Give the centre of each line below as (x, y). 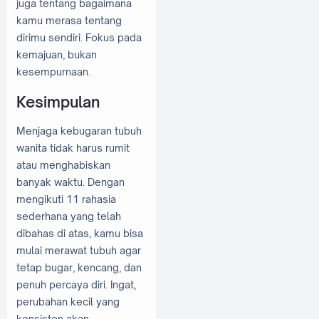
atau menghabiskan (63, 165)
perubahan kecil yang (68, 302)
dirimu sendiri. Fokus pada (79, 38)
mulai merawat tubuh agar (79, 251)
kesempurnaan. (53, 72)
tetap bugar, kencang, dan (79, 268)
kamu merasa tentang (69, 21)
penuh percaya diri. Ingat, (76, 285)
